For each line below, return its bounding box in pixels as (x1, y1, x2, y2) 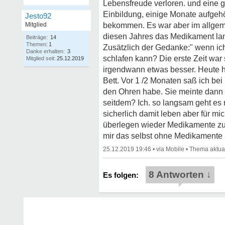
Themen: (26, 41, 48, 47)
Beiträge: (26, 34, 48, 40)
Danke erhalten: (26, 48, 65, 54)
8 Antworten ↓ (149, 169, 211, 180)
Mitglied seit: (26, 55, 56, 61)
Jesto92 (25, 12, 51, 20)
